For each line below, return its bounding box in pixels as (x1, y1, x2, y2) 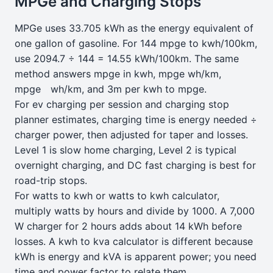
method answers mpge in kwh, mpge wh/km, (15, 68, 221, 80)
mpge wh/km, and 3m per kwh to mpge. (15, 83, 207, 95)
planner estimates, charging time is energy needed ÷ (15, 113, 257, 126)
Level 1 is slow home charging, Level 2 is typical (15, 144, 236, 156)
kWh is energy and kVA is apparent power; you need (15, 250, 257, 263)
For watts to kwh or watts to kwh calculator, (15, 190, 219, 202)
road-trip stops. (15, 174, 87, 186)
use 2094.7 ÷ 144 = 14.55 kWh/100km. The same (15, 52, 239, 65)
